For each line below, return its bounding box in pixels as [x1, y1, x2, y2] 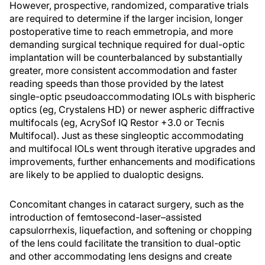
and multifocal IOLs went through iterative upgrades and [9, 143, 256, 154]
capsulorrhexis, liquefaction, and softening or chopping [9, 224, 252, 236]
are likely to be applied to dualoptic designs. [9, 169, 203, 180]
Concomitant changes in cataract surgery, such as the [9, 198, 244, 210]
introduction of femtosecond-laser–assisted [9, 211, 202, 223]
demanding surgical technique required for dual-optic [9, 38, 245, 50]
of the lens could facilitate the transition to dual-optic [9, 237, 241, 249]
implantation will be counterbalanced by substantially [9, 51, 243, 63]
